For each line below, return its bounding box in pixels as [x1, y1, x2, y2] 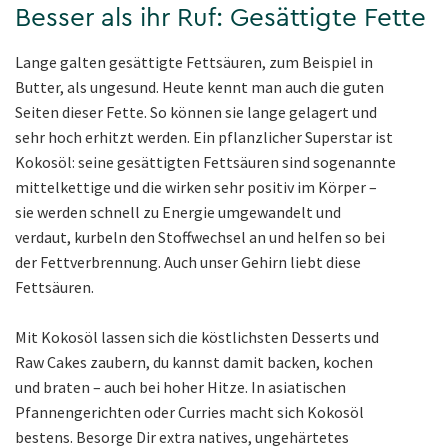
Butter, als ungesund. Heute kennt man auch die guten [15, 76, 384, 97]
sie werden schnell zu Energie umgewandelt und [15, 201, 341, 222]
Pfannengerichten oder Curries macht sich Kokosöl [15, 401, 364, 422]
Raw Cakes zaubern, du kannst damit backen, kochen [15, 351, 373, 372]
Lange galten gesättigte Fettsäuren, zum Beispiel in [15, 51, 373, 72]
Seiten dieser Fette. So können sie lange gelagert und [15, 101, 377, 122]
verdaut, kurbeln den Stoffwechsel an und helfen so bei [15, 226, 385, 247]
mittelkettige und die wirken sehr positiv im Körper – [15, 176, 377, 197]
